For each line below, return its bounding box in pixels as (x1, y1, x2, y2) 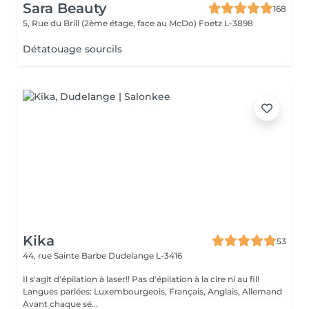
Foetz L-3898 (199, 18, 253, 28)
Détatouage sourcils (23, 43, 122, 55)
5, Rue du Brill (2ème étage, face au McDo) (23, 18, 199, 28)
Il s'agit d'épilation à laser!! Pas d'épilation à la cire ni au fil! (23, 274, 132, 284)
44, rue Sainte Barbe (23, 250, 108, 261)
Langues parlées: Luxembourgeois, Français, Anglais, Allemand (23, 286, 282, 297)
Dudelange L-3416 (108, 250, 182, 261)
